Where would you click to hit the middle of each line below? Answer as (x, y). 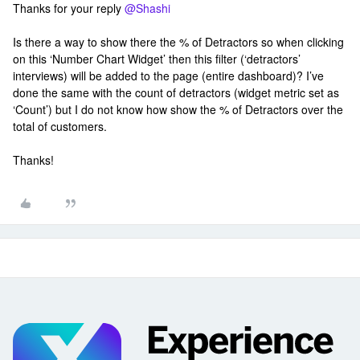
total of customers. (60, 126)
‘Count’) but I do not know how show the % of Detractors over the (178, 109)
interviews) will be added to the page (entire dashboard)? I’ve (168, 75)
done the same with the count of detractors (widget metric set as (176, 92)
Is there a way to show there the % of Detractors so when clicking (178, 41)
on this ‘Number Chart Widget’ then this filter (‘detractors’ (157, 58)
